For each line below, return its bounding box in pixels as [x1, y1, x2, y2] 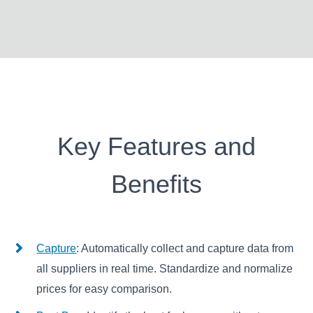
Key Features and [57, 132, 256, 161]
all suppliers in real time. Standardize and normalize [36, 263, 293, 275]
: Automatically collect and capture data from [76, 242, 294, 255]
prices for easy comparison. [36, 283, 173, 296]
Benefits [111, 170, 202, 199]
